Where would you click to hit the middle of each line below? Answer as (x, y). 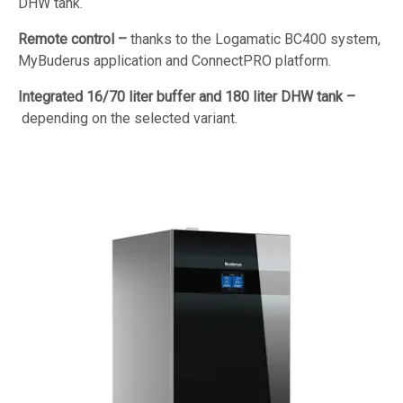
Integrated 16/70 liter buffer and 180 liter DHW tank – (187, 96)
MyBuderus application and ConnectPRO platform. (175, 60)
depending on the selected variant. (128, 118)
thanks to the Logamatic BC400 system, (254, 39)
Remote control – (72, 39)
